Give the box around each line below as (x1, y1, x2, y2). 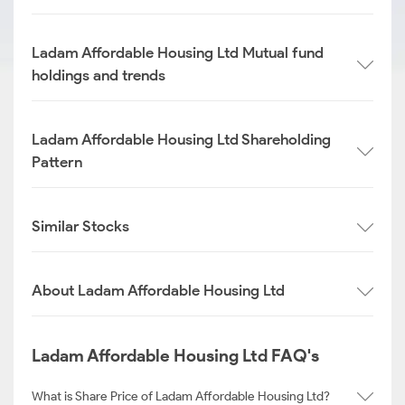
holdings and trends (32, 66, 165, 84)
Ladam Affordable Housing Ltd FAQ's (32, 345, 319, 366)
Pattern (32, 153, 82, 171)
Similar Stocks (32, 217, 129, 235)
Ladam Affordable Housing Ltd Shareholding (32, 130, 331, 148)
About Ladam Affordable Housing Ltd (32, 281, 285, 299)
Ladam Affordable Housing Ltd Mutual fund (32, 43, 324, 61)
